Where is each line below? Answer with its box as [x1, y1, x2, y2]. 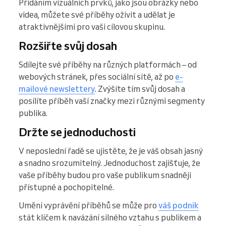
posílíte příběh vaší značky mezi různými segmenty [19, 96, 205, 106]
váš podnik [158, 200, 199, 211]
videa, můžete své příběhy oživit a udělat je [19, 10, 175, 20]
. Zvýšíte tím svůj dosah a [95, 84, 185, 94]
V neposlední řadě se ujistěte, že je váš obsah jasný [19, 146, 203, 156]
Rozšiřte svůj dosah [19, 39, 117, 53]
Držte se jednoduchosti [19, 125, 136, 139]
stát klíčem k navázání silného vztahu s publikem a [19, 212, 201, 223]
